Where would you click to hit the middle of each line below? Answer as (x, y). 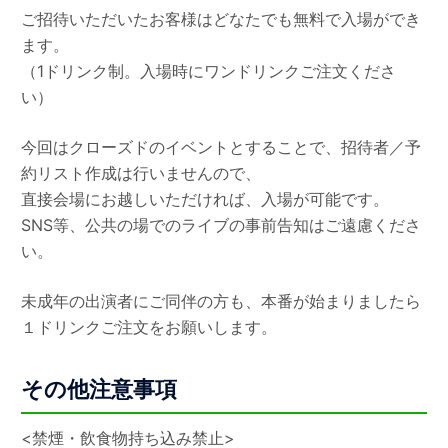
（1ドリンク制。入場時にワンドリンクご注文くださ (209, 70)
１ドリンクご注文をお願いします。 (149, 326)
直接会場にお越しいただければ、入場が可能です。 (205, 198)
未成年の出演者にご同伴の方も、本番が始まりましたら (221, 300)
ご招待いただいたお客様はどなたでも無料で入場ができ (221, 18)
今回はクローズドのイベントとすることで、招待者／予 (221, 146)
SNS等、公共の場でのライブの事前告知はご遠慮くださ (221, 224)
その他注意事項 (99, 389)
